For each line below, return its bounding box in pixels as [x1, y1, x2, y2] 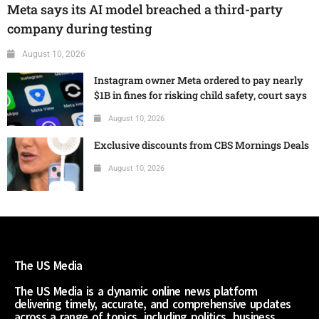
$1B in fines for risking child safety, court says [94, 88, 307, 103]
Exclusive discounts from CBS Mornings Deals [94, 138, 309, 152]
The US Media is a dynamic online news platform [14, 283, 258, 299]
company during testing [7, 20, 152, 38]
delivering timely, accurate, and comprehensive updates [14, 296, 291, 312]
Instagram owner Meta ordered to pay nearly [94, 73, 303, 88]
